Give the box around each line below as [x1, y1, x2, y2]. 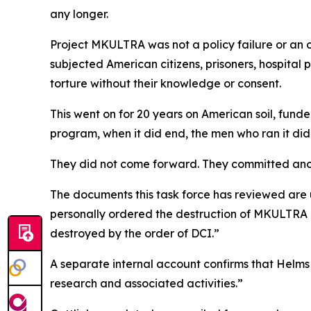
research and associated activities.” [50, 276, 243, 290]
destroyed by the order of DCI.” [50, 226, 222, 240]
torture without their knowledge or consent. [50, 76, 284, 90]
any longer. [50, 7, 111, 21]
